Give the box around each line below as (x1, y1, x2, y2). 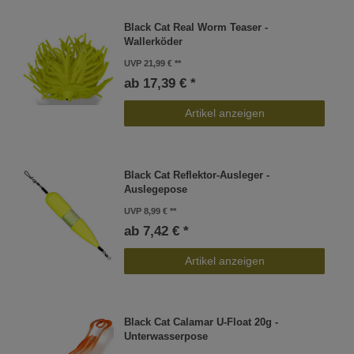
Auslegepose (124, 183, 188, 195)
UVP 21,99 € (124, 58, 173, 69)
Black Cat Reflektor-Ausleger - (124, 169, 270, 181)
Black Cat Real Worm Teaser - (124, 22, 269, 34)
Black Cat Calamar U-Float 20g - (124, 316, 279, 328)
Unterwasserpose (124, 330, 209, 342)
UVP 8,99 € (124, 205, 168, 216)
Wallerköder (124, 36, 183, 48)
